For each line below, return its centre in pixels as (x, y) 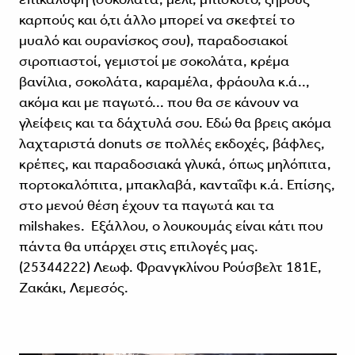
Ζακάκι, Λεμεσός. (73, 288)
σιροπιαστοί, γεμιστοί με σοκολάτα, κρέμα (154, 61)
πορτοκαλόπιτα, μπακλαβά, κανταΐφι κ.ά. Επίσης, (177, 185)
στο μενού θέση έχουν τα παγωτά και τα (146, 206)
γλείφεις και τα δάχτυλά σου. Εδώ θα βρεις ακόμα (175, 123)
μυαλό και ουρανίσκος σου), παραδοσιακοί (153, 41)
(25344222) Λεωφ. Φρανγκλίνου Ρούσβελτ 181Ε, (170, 267)
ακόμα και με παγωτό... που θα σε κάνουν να (158, 103)
